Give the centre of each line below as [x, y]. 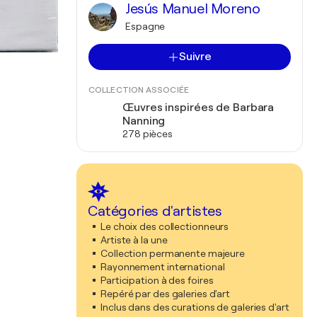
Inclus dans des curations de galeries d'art [195, 307]
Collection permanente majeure [173, 253]
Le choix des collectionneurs [165, 226]
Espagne [145, 26]
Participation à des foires [157, 280]
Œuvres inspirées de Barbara [198, 108]
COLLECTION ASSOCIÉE [139, 90]
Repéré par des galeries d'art [166, 294]
